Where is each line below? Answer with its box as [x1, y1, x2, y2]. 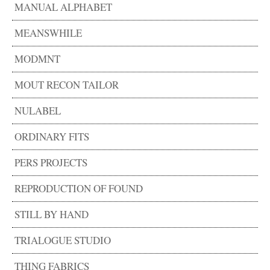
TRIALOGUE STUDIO [14, 233, 111, 247]
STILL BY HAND [14, 207, 89, 221]
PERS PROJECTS [14, 155, 87, 169]
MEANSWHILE [14, 25, 82, 40]
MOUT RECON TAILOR [14, 77, 119, 92]
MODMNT [14, 51, 60, 66]
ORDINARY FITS [14, 129, 89, 143]
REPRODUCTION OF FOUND [14, 181, 143, 195]
